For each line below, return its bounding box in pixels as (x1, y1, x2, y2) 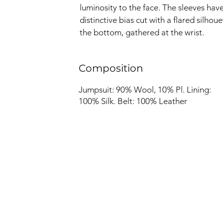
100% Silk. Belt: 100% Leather (78, 96, 187, 106)
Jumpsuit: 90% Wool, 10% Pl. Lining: (78, 85, 211, 95)
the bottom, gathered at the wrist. (79, 27, 204, 37)
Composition (78, 62, 143, 74)
